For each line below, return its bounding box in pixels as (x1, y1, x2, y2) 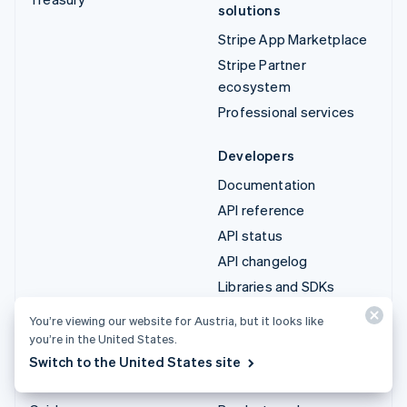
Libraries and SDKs (218, 276, 335, 295)
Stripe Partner (218, 55, 306, 74)
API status (218, 225, 283, 244)
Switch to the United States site (29, 352, 241, 371)
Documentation (218, 174, 316, 194)
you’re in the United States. (29, 331, 177, 346)
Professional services (218, 102, 355, 121)
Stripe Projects (218, 302, 313, 321)
